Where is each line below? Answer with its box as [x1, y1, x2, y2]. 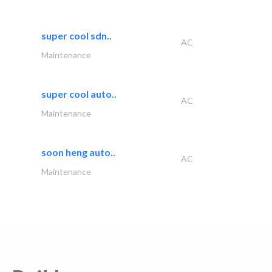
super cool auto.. [41, 87, 117, 100]
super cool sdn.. [41, 29, 112, 41]
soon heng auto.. [41, 146, 115, 158]
